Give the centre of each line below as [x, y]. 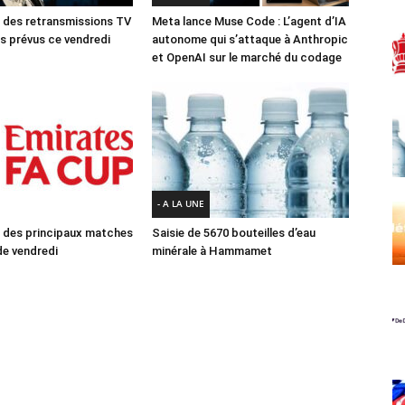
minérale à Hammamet [212, 250]
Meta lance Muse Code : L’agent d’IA [249, 21]
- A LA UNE [181, 203]
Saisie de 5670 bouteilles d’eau [234, 232]
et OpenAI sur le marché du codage [247, 57]
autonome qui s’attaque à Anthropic [250, 39]
